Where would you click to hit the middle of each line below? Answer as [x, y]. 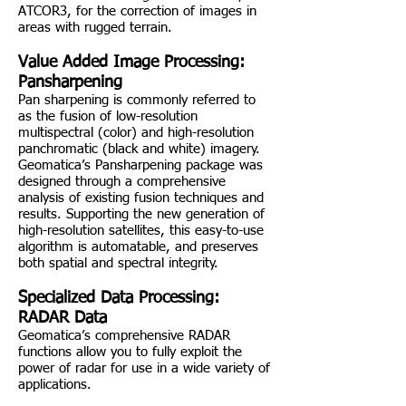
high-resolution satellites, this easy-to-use [141, 231]
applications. [55, 385]
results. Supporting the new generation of [141, 214]
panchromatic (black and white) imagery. [139, 149]
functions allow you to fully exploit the [130, 352]
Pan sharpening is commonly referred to [137, 100]
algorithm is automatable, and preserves [138, 247]
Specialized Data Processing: [119, 298]
